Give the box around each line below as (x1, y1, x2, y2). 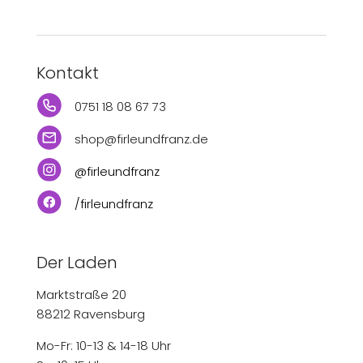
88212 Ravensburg (36, 305, 145, 323)
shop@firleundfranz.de (74, 130, 208, 148)
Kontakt (36, 62, 99, 85)
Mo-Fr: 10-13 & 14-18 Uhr (36, 337, 171, 355)
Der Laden (36, 251, 117, 275)
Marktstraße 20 (36, 286, 126, 304)
